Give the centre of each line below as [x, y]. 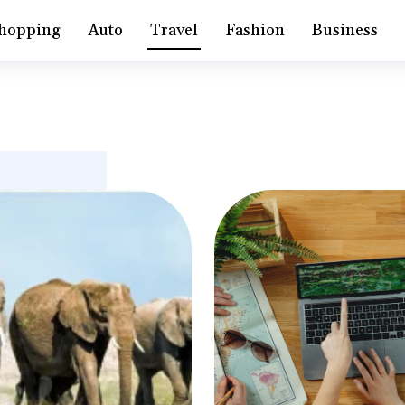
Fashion [255, 30]
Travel [174, 30]
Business [345, 30]
